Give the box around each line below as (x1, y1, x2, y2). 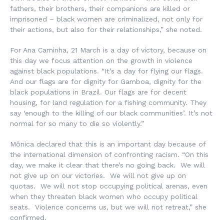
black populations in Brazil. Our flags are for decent (10, 88, 186, 96)
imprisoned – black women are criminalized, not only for (10, 15, 202, 23)
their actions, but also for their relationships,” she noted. (10, 25, 202, 33)
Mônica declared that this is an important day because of (10, 140, 205, 148)
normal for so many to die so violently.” (10, 119, 144, 127)
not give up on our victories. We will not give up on (10, 171, 186, 179)
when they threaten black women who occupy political (10, 192, 197, 200)
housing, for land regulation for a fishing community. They (10, 98, 206, 106)
